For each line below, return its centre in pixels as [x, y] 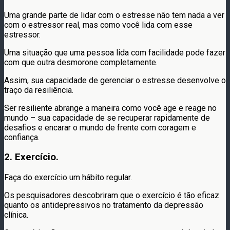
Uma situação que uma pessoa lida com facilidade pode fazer [115, 52]
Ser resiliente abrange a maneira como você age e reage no [110, 108]
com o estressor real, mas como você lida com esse [98, 25]
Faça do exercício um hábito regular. [68, 177]
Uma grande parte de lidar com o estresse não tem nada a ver [114, 15]
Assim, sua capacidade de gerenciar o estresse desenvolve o [115, 80]
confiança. [22, 137]
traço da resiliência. [39, 90]
